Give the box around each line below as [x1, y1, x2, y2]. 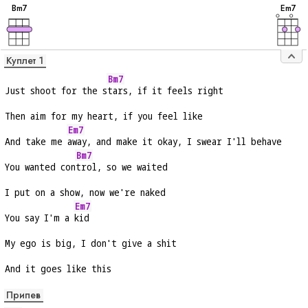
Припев [6, 288, 41, 302]
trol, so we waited [76, 160, 168, 174]
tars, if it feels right [107, 84, 223, 98]
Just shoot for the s [5, 84, 107, 98]
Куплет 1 [6, 54, 43, 68]
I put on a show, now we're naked [5, 186, 166, 199]
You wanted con [5, 160, 76, 174]
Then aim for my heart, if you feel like [5, 109, 203, 123]
